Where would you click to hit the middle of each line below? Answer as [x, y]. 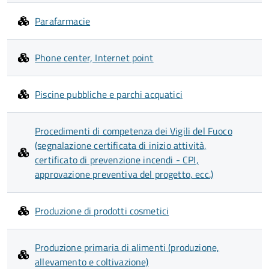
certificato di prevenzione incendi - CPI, [117, 160]
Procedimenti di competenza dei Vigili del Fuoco [134, 131]
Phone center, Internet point [94, 58]
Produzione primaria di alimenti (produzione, [127, 247]
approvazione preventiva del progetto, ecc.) [124, 174]
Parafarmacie [63, 21]
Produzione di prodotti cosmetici [102, 211]
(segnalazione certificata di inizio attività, [121, 145]
